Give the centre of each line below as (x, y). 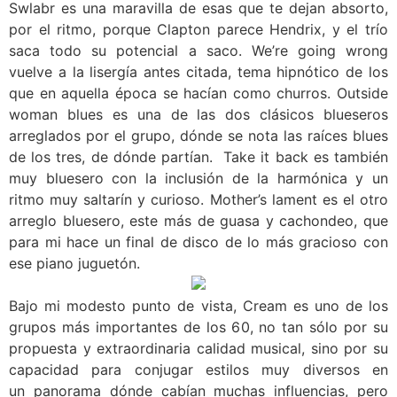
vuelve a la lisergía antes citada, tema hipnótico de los (198, 71)
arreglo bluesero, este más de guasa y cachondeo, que (198, 220)
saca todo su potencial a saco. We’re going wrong (198, 50)
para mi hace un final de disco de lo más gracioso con (198, 241)
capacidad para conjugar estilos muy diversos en (198, 369)
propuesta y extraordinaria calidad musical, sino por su (198, 348)
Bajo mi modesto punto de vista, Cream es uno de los (198, 305)
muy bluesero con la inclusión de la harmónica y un (198, 178)
